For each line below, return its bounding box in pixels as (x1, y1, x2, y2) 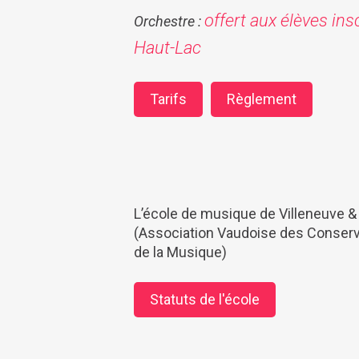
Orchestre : (134, 12, 204, 30)
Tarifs (150, 90, 187, 107)
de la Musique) (134, 243, 227, 260)
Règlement (227, 90, 296, 107)
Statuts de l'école (150, 290, 260, 308)
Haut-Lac (134, 37, 201, 58)
